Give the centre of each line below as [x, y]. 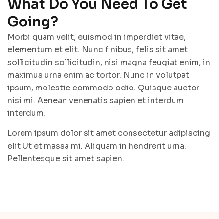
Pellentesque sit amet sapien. [66, 158]
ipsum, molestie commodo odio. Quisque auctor [103, 88]
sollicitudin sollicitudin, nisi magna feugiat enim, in [109, 62]
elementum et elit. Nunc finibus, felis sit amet [98, 49]
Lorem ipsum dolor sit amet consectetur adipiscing [109, 133]
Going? [33, 22]
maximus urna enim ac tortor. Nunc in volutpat [98, 75]
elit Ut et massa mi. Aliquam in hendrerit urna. [97, 146]
